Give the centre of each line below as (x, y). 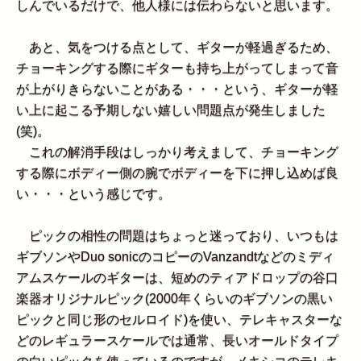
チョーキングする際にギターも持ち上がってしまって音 (177, 68)
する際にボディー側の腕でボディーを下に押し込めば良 (177, 173)
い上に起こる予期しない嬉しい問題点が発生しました (171, 110)
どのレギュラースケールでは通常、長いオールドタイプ (177, 341)
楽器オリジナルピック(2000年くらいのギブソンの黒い (174, 299)
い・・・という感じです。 (93, 194)
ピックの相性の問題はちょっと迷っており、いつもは (177, 236)
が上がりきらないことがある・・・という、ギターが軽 (177, 89)
